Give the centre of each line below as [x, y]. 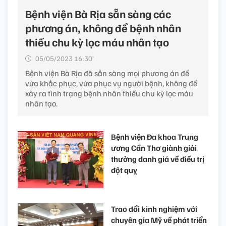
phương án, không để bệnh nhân [103, 27]
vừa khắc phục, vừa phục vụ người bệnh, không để [111, 83]
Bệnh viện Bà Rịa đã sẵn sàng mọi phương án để [107, 73]
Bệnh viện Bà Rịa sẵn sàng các [98, 13]
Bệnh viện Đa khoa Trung [155, 136]
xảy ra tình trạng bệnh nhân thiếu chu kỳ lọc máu [109, 93]
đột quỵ [124, 170]
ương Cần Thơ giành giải [154, 148]
